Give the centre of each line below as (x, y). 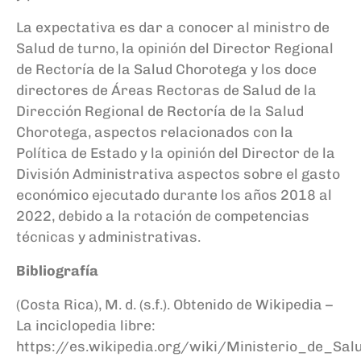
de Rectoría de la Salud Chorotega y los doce (166, 68)
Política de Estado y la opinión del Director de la (176, 152)
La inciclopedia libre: (86, 325)
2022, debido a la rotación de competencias (163, 215)
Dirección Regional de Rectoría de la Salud (160, 110)
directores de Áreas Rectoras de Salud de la (166, 89)
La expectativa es (77, 27)
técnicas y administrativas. (108, 236)
